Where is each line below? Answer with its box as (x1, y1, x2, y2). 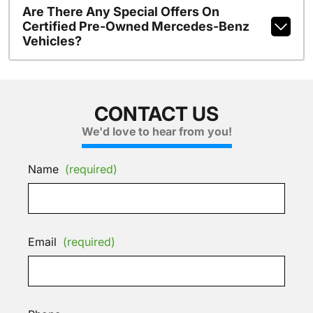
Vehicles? (22, 34, 82, 48)
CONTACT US (94, 101, 219, 126)
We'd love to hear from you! (81, 124, 232, 138)
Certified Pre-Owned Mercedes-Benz (22, 19, 249, 34)
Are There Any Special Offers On (22, 4, 219, 19)
